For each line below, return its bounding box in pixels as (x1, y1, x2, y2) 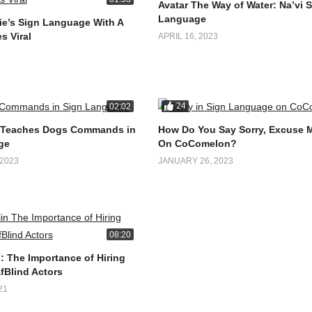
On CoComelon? (158, 137, 237, 149)
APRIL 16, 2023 (158, 31, 219, 41)
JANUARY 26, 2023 (158, 155, 234, 166)
